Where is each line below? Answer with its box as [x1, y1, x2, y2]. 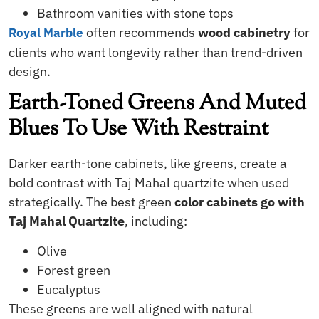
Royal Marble [9, 24, 83, 41]
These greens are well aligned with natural [9, 300, 253, 317]
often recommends [83, 23, 198, 41]
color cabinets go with [174, 194, 305, 211]
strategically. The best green [9, 194, 174, 211]
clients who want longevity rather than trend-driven [9, 43, 303, 61]
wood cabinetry [198, 23, 291, 41]
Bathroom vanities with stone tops [37, 4, 234, 21]
